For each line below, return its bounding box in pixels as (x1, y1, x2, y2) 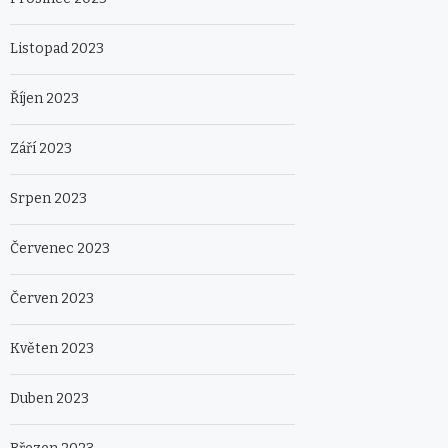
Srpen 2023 (10, 190, 87, 208)
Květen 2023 (10, 340, 94, 358)
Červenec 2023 (10, 240, 110, 258)
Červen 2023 (10, 290, 94, 308)
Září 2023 (10, 140, 72, 158)
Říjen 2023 (10, 90, 79, 108)
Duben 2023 (10, 390, 89, 408)
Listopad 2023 (10, 40, 104, 58)
